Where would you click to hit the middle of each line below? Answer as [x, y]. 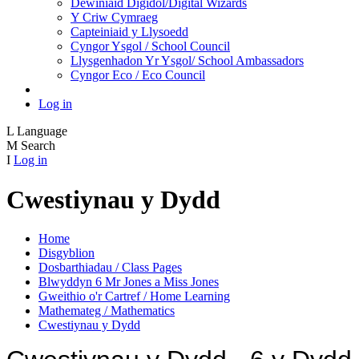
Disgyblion [67, 253]
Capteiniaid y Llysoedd [129, 32]
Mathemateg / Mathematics [107, 311]
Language [42, 131]
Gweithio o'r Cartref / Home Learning [134, 296]
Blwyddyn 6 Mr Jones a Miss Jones [129, 282]
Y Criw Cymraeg [114, 18]
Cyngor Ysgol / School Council [150, 46]
